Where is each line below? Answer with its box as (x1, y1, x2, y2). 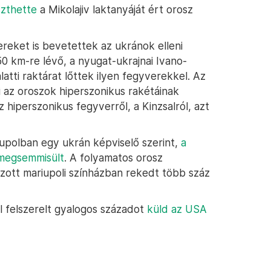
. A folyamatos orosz (64, 151, 163, 164)
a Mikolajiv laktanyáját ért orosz (37, 3, 193, 16)
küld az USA (147, 203, 207, 215)
